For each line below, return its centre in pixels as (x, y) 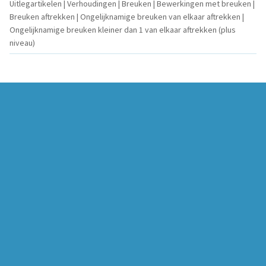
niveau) (22, 43)
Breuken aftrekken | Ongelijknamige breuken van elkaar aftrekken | (127, 17)
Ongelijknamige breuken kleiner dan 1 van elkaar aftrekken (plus (123, 30)
